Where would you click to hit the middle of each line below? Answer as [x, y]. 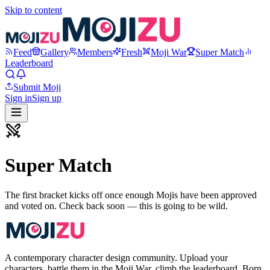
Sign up [47, 98]
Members [95, 52]
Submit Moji [37, 87]
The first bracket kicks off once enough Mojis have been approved [131, 195]
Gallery [55, 52]
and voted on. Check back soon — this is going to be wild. [116, 206]
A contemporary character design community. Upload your [116, 257]
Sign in [18, 98]
